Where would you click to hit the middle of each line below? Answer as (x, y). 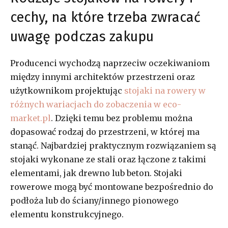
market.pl (31, 118)
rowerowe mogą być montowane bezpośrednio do (112, 187)
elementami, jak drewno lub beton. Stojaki (96, 173)
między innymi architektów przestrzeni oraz (103, 77)
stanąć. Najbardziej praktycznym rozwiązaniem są (113, 145)
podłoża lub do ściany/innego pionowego (94, 200)
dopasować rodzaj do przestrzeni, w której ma (105, 132)
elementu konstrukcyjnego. (67, 214)
